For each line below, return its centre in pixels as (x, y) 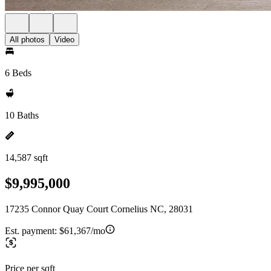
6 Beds (18, 73)
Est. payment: (32, 230)
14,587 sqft (26, 158)
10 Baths (22, 115)
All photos (27, 40)
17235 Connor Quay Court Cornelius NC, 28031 (99, 209)
